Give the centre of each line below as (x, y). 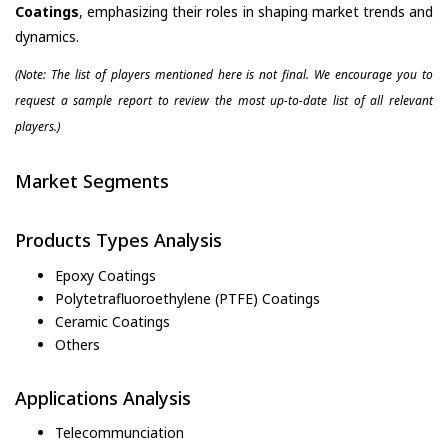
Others (77, 344)
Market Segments (92, 180)
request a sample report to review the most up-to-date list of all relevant (224, 100)
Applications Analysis (103, 397)
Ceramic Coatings (112, 321)
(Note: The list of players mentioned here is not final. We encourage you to (224, 74)
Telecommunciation (119, 433)
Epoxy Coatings (105, 275)
